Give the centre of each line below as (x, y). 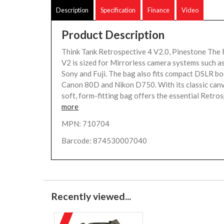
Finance (158, 10)
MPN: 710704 (85, 123)
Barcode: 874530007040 (104, 140)
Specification (118, 10)
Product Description (113, 35)
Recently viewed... (91, 196)
